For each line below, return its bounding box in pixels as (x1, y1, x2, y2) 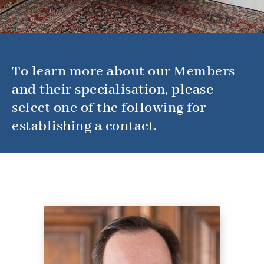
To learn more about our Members (12, 62, 235, 81)
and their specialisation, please (12, 80, 213, 99)
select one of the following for (12, 98, 206, 117)
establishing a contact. (12, 117, 157, 136)
